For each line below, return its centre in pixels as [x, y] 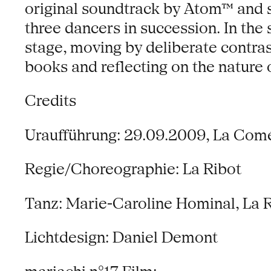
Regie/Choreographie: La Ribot [133, 169]
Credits [50, 101]
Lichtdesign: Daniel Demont [121, 238]
